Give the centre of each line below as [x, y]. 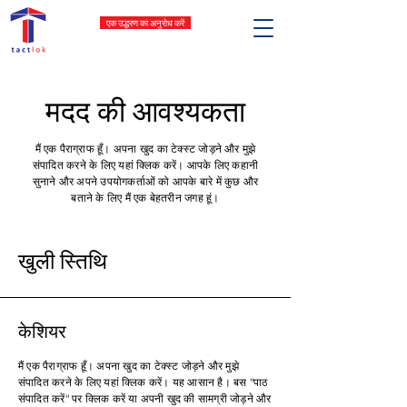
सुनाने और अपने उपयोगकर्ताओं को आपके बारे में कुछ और [145, 181]
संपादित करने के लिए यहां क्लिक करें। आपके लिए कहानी [145, 165]
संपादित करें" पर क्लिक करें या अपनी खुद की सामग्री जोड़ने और [145, 398]
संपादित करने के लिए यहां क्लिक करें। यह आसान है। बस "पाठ [143, 382]
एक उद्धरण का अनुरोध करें [145, 22]
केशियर [42, 330]
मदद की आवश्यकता [145, 109]
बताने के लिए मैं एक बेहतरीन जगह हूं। [145, 198]
